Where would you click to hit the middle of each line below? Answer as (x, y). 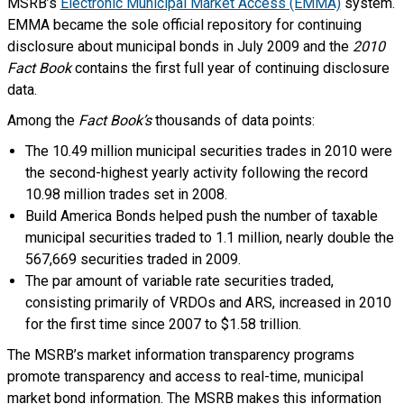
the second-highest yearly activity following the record (196, 173)
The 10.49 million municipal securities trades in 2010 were (208, 151)
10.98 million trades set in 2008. (126, 194)
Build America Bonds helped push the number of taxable (201, 216)
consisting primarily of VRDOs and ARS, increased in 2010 (208, 303)
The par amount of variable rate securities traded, (179, 281)
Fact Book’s (116, 120)
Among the (42, 120)
